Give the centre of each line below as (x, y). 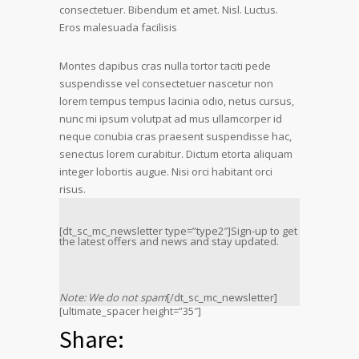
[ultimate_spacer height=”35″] (130, 311)
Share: (92, 339)
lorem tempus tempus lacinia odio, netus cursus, (177, 101)
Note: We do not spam (113, 297)
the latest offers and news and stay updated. (169, 241)
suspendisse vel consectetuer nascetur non (166, 83)
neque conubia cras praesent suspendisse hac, (175, 136)
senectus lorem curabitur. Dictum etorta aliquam (176, 153)
